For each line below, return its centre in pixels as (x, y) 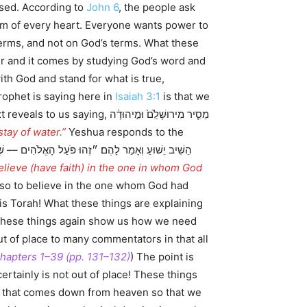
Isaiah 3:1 (138, 96)
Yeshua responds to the (125, 132)
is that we (185, 96)
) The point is (162, 257)
